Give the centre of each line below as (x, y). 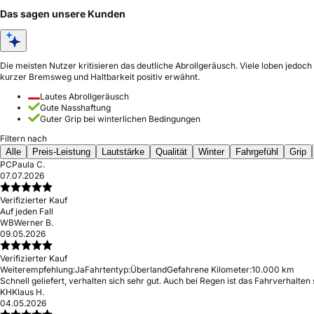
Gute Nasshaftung (75, 108)
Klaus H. (28, 292)
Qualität (171, 152)
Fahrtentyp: (108, 269)
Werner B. (34, 223)
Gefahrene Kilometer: (209, 269)
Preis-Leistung (61, 152)
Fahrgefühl (257, 152)
